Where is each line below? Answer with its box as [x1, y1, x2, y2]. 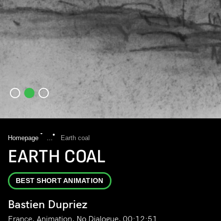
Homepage [8, 134, 40, 142]
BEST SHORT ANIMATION [16, 177, 104, 185]
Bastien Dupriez [8, 198, 87, 211]
